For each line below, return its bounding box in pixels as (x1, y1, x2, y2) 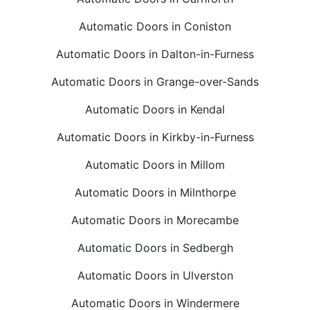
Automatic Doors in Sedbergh (77, 240, 233, 255)
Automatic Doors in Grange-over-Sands (51, 74, 259, 89)
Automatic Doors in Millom (85, 157, 225, 172)
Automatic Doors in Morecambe (71, 212, 239, 227)
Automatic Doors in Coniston (79, 19, 231, 33)
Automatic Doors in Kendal (85, 102, 225, 116)
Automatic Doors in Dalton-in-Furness (56, 46, 254, 61)
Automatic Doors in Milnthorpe (74, 185, 236, 199)
